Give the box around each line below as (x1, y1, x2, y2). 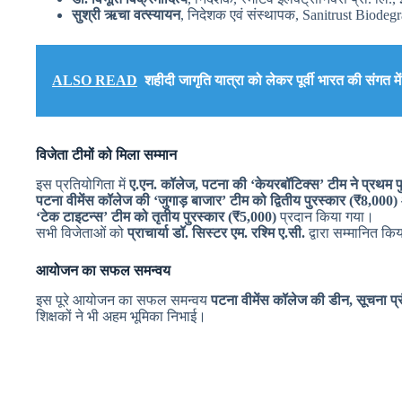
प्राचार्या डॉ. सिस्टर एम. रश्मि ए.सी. (127, 225, 305, 241)
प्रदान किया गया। (276, 209, 374, 225)
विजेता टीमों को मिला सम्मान (36, 147, 177, 163)
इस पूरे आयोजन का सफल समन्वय (36, 293, 211, 309)
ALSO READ (52, 73, 137, 89)
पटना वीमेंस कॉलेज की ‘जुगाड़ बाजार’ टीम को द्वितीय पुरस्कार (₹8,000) (36, 193, 398, 209)
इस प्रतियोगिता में (36, 177, 129, 193)
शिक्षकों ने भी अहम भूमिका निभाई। (36, 309, 206, 325)
